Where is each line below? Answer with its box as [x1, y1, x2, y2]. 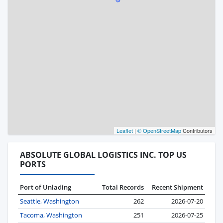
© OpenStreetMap [137, 126, 181, 135]
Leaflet [116, 126, 133, 135]
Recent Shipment [152, 183, 203, 192]
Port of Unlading [20, 183, 71, 192]
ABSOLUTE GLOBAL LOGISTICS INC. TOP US [20, 149, 187, 161]
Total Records [102, 183, 144, 192]
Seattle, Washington [20, 197, 79, 206]
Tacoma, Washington [20, 211, 82, 220]
